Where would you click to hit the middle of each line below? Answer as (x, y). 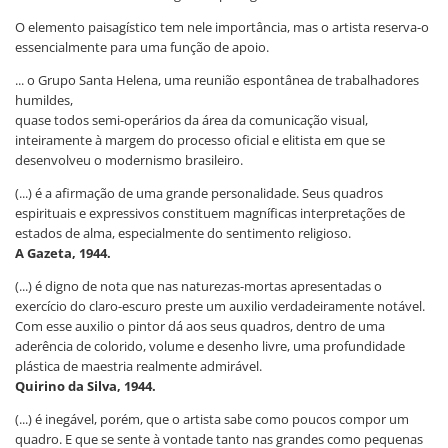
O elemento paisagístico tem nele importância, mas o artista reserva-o (222, 26)
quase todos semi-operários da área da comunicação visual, (191, 119)
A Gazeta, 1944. (63, 252)
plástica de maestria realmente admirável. (138, 365)
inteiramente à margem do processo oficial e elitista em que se (200, 139)
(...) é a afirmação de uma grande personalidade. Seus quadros (199, 192)
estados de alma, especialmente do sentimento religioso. (183, 232)
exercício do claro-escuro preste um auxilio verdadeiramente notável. (220, 305)
